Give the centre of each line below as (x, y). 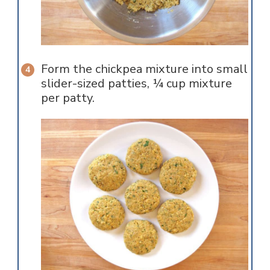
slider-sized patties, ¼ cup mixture (136, 84)
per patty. (67, 98)
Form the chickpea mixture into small (144, 69)
